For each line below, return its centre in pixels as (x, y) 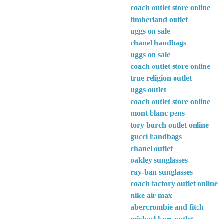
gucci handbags (156, 137)
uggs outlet (148, 90)
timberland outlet (159, 20)
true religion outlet (161, 78)
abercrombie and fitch (167, 207)
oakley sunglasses (159, 160)
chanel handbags (158, 43)
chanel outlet (152, 149)
